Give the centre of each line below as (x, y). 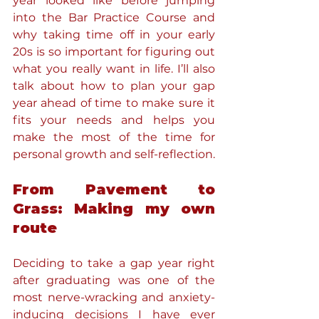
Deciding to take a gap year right (114, 263)
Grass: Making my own (114, 209)
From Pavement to (114, 189)
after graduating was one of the (114, 280)
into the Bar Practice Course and (114, 17)
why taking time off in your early (114, 35)
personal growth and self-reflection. (114, 154)
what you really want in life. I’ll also (114, 69)
